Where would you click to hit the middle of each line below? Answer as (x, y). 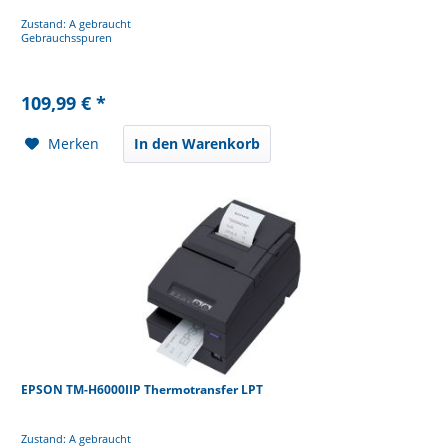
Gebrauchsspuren (67, 37)
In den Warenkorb (197, 143)
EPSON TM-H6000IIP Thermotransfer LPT (142, 390)
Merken (74, 143)
